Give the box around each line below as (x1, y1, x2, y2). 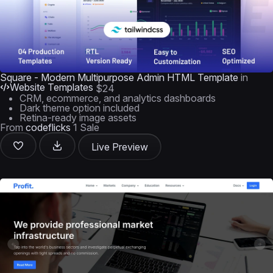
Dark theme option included (19, 102, 140, 114)
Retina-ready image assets (19, 112, 136, 124)
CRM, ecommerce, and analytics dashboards (19, 92, 216, 104)
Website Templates (10, 81, 93, 93)
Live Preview (91, 141, 148, 153)
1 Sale (73, 121, 99, 133)
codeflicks (26, 121, 71, 133)
